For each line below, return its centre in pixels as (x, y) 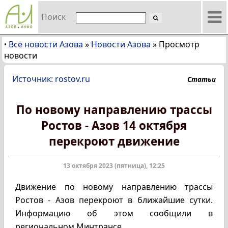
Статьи (202, 79)
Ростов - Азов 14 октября (114, 125)
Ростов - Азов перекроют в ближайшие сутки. (114, 200)
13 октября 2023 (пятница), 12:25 (114, 166)
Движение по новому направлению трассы (114, 187)
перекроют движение (114, 141)
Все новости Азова (46, 44)
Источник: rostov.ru (51, 79)
